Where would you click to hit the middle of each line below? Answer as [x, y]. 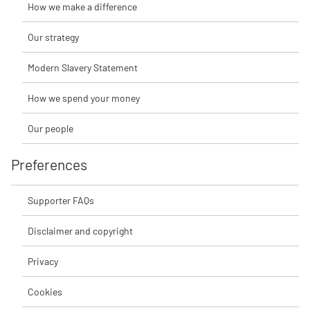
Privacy [43, 262]
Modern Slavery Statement [83, 68]
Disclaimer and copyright [80, 231]
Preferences [49, 165]
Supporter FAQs [61, 201]
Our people [51, 129]
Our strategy [53, 37]
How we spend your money [84, 98]
